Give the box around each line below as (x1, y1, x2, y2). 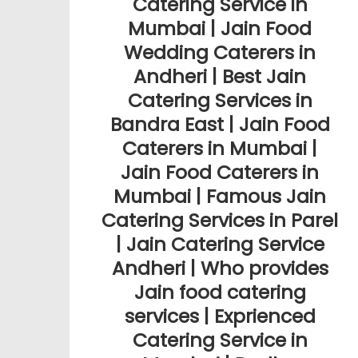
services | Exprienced (124, 303, 316, 330)
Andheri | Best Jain (133, 63, 307, 90)
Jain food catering (133, 279, 306, 306)
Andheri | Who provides (111, 255, 328, 282)
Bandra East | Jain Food (109, 111, 330, 138)
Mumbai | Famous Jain (113, 183, 327, 210)
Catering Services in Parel (101, 207, 339, 234)
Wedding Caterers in (124, 39, 316, 66)
